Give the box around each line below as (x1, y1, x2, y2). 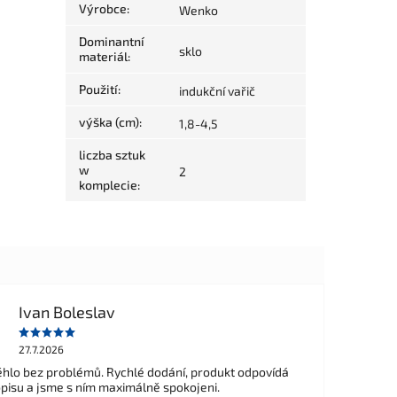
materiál (79, 49, 128, 65)
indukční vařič (179, 83, 256, 99)
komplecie (79, 177, 138, 193)
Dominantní (79, 34, 145, 50)
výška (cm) (79, 114, 140, 130)
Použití (79, 82, 119, 97)
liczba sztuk (79, 147, 146, 163)
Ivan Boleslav (18, 301, 115, 322)
